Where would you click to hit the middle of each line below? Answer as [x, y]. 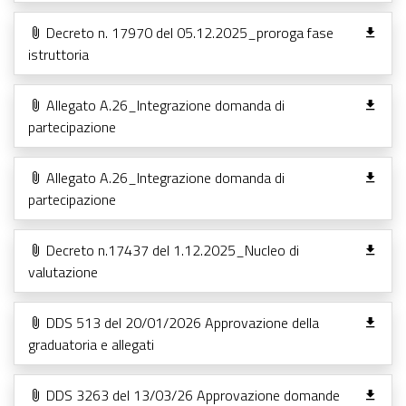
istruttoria [58, 54]
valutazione [63, 271]
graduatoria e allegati [91, 344]
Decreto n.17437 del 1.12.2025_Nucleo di [171, 250]
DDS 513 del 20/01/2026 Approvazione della [181, 322]
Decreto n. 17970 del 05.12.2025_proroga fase [188, 32]
